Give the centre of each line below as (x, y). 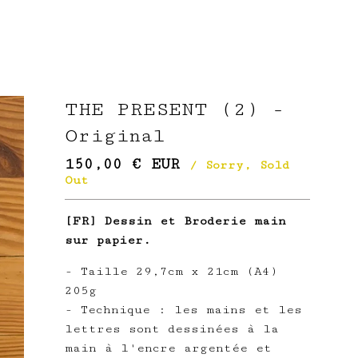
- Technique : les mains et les (183, 310)
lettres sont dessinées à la (171, 329)
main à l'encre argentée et (168, 348)
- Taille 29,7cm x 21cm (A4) (171, 271)
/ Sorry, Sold (239, 165)
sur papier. (107, 240)
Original (115, 135)
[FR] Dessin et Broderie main (175, 221)
